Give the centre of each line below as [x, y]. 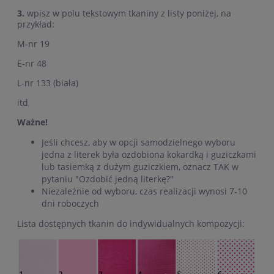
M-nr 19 [33, 43]
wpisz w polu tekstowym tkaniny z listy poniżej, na [128, 13]
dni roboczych [70, 203]
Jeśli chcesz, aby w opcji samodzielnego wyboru [139, 142]
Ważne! [32, 122]
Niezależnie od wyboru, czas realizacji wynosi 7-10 [144, 191]
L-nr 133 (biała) [48, 83]
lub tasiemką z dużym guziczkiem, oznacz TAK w [140, 166]
